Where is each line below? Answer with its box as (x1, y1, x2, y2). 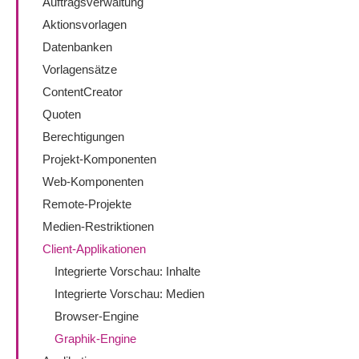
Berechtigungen (42, 130, 124, 143)
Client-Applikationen (42, 242, 146, 256)
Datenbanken (42, 40, 112, 54)
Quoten (42, 107, 81, 121)
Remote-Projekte (42, 197, 131, 211)
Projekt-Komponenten (42, 152, 156, 166)
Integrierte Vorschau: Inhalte (54, 264, 200, 278)
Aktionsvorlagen (42, 18, 127, 31)
